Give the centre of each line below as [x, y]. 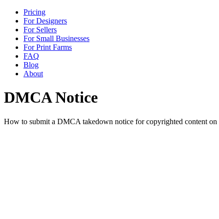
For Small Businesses [56, 38]
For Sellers [40, 30]
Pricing [34, 12]
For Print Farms [48, 47]
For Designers [45, 21]
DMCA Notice [51, 98]
